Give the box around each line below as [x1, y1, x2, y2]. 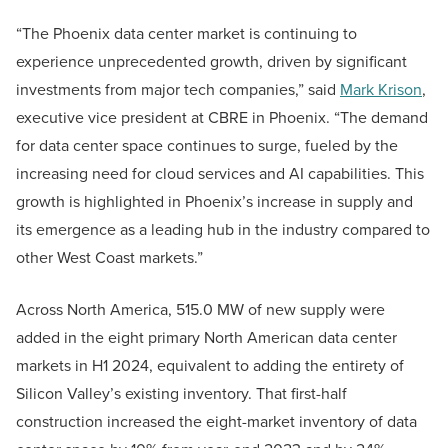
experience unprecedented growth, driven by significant [16, 50, 407, 74]
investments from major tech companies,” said [16, 78, 340, 102]
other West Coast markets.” [16, 246, 203, 270]
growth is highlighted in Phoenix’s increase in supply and [16, 190, 413, 214]
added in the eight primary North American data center [16, 326, 397, 350]
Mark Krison [340, 78, 422, 102]
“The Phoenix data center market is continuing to [16, 22, 357, 46]
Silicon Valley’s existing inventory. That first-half [16, 382, 347, 406]
